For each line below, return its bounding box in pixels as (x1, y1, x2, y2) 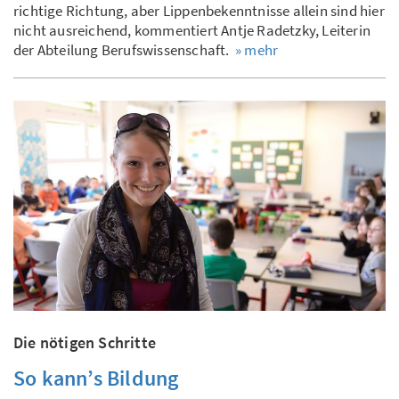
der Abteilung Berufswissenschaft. (13, 40, 235, 61)
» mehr (235, 40, 279, 61)
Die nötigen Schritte (13, 331, 156, 353)
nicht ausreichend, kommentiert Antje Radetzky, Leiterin (13, 20, 371, 41)
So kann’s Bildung (13, 363, 179, 392)
